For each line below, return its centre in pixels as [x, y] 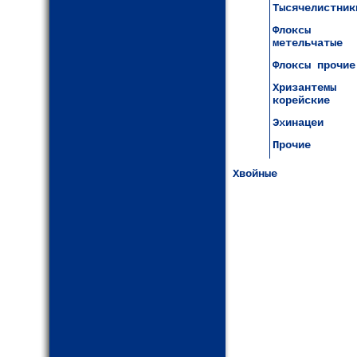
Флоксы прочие [314, 65]
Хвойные [255, 174]
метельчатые [308, 43]
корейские [301, 100]
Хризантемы [304, 88]
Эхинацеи [298, 123]
